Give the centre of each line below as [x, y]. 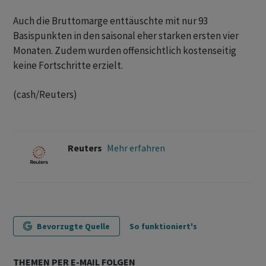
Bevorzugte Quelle [73, 227]
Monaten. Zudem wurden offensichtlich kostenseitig [125, 51]
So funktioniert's [163, 227]
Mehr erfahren [136, 148]
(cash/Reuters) [45, 95]
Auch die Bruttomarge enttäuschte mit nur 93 [110, 21]
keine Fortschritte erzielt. [68, 66]
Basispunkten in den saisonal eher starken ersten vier [126, 36]
